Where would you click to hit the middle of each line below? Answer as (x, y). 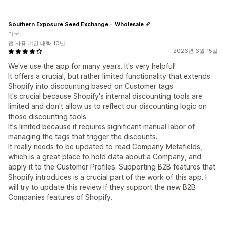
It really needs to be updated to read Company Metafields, (105, 147)
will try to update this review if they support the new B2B (102, 187)
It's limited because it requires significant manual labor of (101, 126)
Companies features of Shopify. (60, 197)
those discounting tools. (48, 116)
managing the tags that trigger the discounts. (83, 136)
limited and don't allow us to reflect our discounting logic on (107, 106)
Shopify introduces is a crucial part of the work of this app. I (107, 177)
